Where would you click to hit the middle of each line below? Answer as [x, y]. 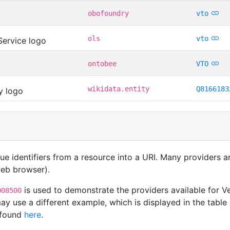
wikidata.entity [119, 89]
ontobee [102, 63]
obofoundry [108, 13]
